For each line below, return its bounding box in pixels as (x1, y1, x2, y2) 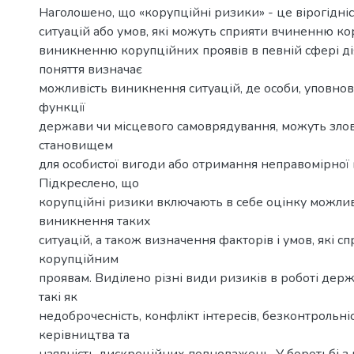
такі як (39, 288, 77, 306)
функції (39, 99, 85, 116)
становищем (39, 137, 113, 154)
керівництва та (39, 326, 130, 344)
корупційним (39, 250, 119, 268)
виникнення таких (39, 213, 151, 230)
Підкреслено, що (39, 175, 139, 192)
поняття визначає (39, 61, 142, 78)
